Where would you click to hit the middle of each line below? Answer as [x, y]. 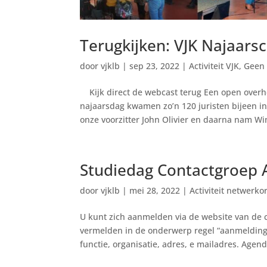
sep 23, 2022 [155, 66]
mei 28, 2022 [155, 190]
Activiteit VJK [214, 66]
